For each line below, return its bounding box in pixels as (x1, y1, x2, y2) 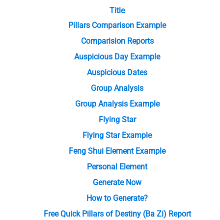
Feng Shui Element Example (69, 146, 165, 156)
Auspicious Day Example (74, 52, 160, 62)
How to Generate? (86, 193, 148, 203)
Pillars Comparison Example (68, 21, 166, 30)
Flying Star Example (82, 131, 152, 140)
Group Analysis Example (75, 99, 160, 109)
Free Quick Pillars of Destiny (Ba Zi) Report (43, 209, 191, 219)
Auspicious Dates (87, 68, 147, 78)
